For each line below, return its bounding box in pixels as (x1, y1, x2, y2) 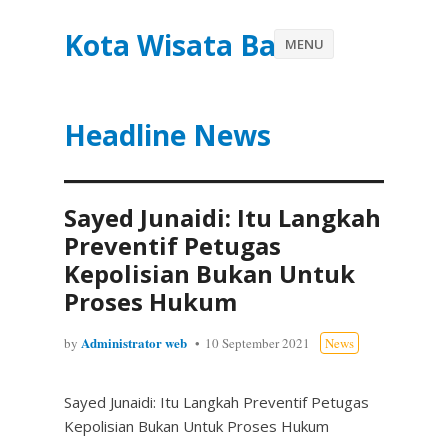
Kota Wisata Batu (64, 26, 307, 64)
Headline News (64, 116, 271, 154)
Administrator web (81, 333, 187, 352)
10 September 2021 (205, 334, 310, 352)
